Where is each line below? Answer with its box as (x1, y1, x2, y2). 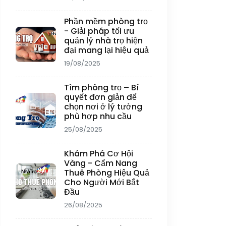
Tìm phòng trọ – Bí (64, 82, 139, 93)
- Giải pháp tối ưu (64, 25, 134, 37)
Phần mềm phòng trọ (64, 16, 148, 27)
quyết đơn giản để (64, 91, 137, 103)
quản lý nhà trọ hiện (64, 35, 143, 46)
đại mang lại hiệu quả (64, 44, 149, 56)
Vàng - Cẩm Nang (64, 157, 137, 169)
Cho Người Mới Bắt (64, 177, 139, 188)
